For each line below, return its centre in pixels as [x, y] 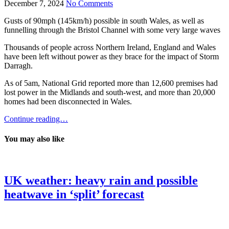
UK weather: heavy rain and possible [101, 181]
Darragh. [18, 65]
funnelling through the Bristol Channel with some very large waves [112, 30]
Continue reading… [36, 119]
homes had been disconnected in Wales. [68, 101]
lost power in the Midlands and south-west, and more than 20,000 [110, 92]
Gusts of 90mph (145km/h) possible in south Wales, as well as [104, 20]
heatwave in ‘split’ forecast [74, 194]
